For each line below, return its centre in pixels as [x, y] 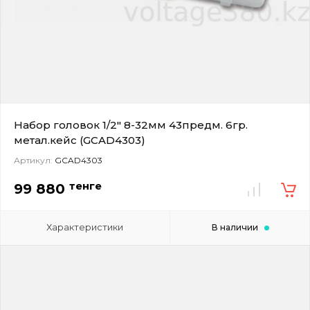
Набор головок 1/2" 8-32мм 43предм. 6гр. [131, 125]
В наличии [235, 227]
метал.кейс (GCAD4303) [80, 140]
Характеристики [85, 227]
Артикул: [33, 160]
